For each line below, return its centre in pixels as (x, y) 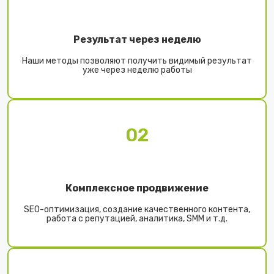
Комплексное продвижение (137, 188)
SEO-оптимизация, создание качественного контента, (137, 210)
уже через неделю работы (137, 70)
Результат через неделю (137, 40)
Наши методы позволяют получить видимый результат (137, 61)
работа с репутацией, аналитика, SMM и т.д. (137, 219)
